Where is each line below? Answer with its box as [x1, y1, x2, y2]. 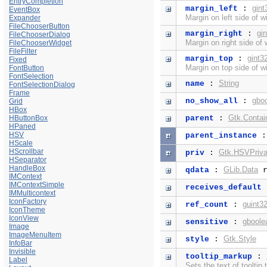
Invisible [9, 247, 36, 256]
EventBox [9, 5, 40, 14]
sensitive [185, 218, 228, 227]
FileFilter [9, 46, 37, 55]
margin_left [185, 4, 238, 14]
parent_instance [185, 131, 257, 141]
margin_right [185, 29, 243, 39]
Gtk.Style [223, 234, 256, 244]
